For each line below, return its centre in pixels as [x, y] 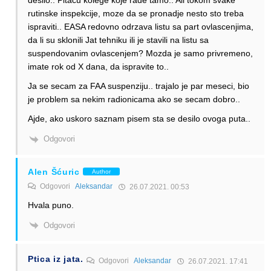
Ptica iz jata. [56, 259]
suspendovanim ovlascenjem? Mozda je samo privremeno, [140, 54]
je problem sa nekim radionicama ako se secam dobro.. [134, 100]
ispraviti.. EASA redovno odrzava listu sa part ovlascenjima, [141, 27]
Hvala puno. [51, 205]
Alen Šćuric [54, 171]
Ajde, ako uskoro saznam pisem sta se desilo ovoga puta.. [139, 119]
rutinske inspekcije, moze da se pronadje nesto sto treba [136, 14]
